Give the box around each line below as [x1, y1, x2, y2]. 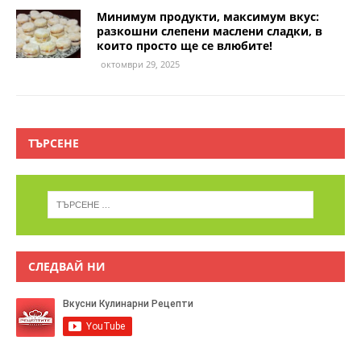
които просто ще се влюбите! [97, 38, 272, 53]
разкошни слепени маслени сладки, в [97, 23, 322, 39]
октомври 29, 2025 [101, 58, 180, 70]
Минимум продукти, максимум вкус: [97, 9, 319, 24]
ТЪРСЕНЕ [28, 135, 79, 151]
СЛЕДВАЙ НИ [28, 258, 106, 274]
